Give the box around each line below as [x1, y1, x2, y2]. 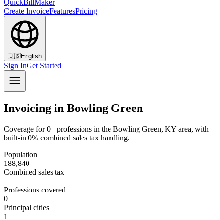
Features [49, 7, 75, 15]
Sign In [4, 61, 27, 70]
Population [4, 150, 37, 159]
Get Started [27, 61, 61, 70]
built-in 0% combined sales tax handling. [4, 133, 130, 142]
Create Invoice [4, 7, 49, 15]
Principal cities [4, 203, 49, 212]
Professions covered [4, 185, 66, 194]
